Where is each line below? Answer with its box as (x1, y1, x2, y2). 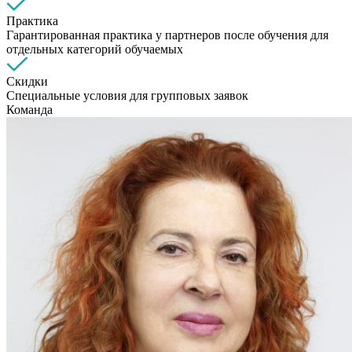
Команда (6, 103, 53, 116)
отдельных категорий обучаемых (6, 42, 183, 56)
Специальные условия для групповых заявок (6, 89, 248, 102)
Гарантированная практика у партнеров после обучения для (6, 28, 328, 42)
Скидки (6, 75, 48, 88)
